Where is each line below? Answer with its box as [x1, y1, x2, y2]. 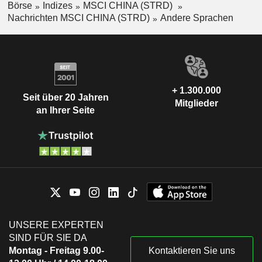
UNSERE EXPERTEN [9, 219, 104, 230]
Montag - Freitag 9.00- [9, 245, 104, 256]
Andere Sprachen [160, 12, 233, 23]
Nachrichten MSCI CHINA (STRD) [7, 12, 150, 23]
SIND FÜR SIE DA [9, 232, 87, 243]
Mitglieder [175, 98, 218, 108]
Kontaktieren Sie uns [149, 245, 235, 256]
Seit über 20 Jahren [22, 92, 109, 103]
